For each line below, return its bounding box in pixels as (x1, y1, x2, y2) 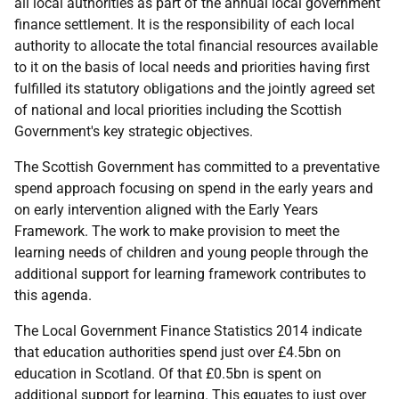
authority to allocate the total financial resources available (14, 37, 378, 54)
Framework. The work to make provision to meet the (14, 223, 339, 240)
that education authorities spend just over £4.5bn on (14, 344, 341, 361)
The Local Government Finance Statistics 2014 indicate (14, 322, 362, 339)
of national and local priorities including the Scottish (14, 102, 342, 118)
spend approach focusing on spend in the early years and (14, 180, 373, 197)
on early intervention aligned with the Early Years (14, 201, 318, 218)
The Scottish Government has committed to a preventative (14, 159, 379, 175)
